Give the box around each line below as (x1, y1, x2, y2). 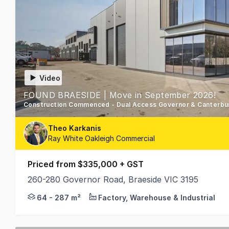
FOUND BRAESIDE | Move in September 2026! (24, 89, 216, 100)
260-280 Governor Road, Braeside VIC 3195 (28, 174, 198, 185)
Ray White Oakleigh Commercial (48, 133, 155, 143)
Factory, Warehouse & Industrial (98, 193, 215, 202)
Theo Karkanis (48, 123, 101, 132)
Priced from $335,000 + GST (28, 158, 144, 169)
